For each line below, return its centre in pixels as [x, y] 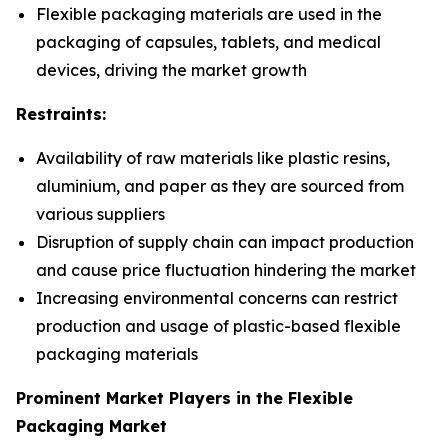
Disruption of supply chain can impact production [225, 242]
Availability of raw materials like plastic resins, [213, 158]
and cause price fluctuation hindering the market [226, 270]
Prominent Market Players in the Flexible [184, 398]
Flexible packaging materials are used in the [209, 14]
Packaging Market [91, 426]
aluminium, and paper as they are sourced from [220, 186]
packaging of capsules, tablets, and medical [208, 42]
